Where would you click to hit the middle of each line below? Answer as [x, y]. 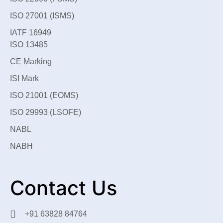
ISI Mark [24, 79]
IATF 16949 [31, 33]
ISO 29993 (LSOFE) [46, 112]
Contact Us [63, 188]
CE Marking [31, 62]
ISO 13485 [29, 45]
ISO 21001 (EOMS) [44, 96]
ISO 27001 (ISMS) [42, 16]
